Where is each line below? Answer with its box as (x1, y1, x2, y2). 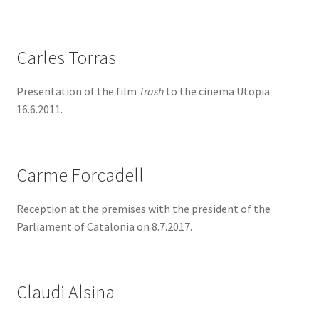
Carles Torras (16, 46, 116, 70)
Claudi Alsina (16, 281, 115, 304)
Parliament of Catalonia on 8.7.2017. (16, 219, 192, 234)
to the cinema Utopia (163, 84, 270, 99)
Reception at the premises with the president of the (16, 201, 271, 216)
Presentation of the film (16, 84, 139, 99)
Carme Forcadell (16, 163, 144, 187)
